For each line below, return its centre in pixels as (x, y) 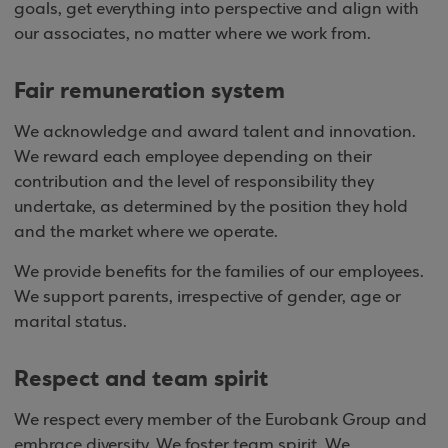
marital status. (70, 322)
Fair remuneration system (149, 90)
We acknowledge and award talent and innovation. (215, 132)
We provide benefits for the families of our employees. (219, 272)
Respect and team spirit (141, 378)
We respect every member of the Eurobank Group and (220, 420)
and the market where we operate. (146, 232)
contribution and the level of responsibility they (194, 182)
